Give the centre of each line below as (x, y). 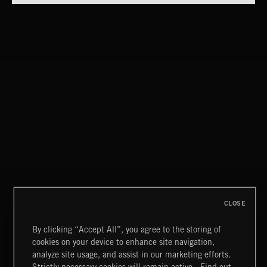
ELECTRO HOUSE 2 (49, 157)
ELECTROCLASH (44, 62)
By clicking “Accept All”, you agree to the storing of (127, 229)
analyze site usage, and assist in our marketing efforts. (132, 254)
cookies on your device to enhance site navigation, (124, 242)
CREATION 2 (36, 251)
